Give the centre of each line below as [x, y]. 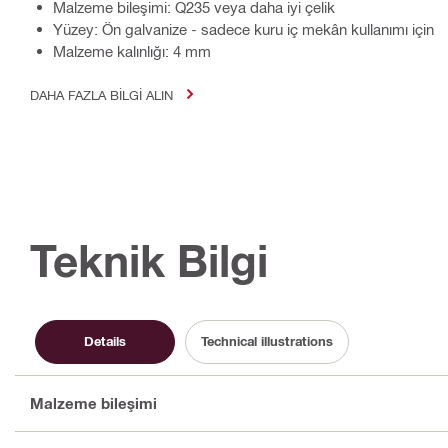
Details [105, 341]
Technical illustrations [267, 341]
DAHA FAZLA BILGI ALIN [101, 94]
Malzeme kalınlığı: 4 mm [132, 50]
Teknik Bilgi [149, 260]
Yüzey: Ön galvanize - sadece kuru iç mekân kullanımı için [243, 28]
